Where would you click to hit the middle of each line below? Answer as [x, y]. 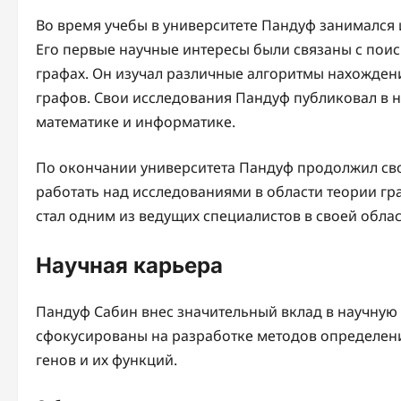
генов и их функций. [107, 360]
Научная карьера [129, 266]
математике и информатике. [136, 122]
